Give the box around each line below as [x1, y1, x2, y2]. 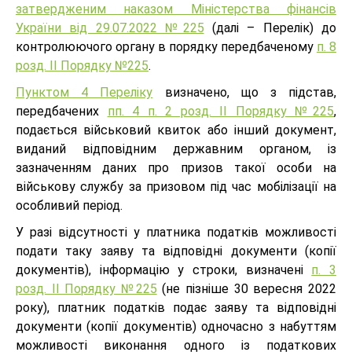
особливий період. [16, 198, 123, 214]
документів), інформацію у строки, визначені [16, 262, 312, 278]
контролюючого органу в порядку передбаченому [16, 39, 317, 55]
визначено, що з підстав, [152, 85, 337, 101]
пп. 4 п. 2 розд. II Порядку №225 [107, 104, 335, 119]
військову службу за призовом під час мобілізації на [16, 179, 336, 195]
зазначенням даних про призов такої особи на [16, 160, 336, 176]
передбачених [16, 104, 108, 119]
